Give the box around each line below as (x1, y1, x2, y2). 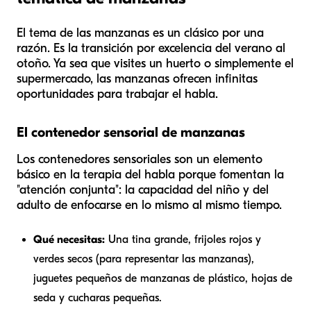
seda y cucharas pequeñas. (33, 291, 162, 304)
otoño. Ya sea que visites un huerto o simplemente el (17, 56, 294, 71)
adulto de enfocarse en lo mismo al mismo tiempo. (17, 197, 282, 212)
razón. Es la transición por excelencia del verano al (17, 40, 285, 56)
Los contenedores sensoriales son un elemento (17, 151, 262, 167)
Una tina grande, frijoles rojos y (105, 233, 261, 246)
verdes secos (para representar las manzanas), (33, 252, 254, 265)
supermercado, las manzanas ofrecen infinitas (17, 71, 258, 86)
